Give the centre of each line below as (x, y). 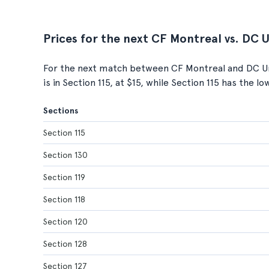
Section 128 (65, 244)
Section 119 (64, 177)
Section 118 (64, 199)
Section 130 (65, 155)
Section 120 (65, 222)
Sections (61, 110)
